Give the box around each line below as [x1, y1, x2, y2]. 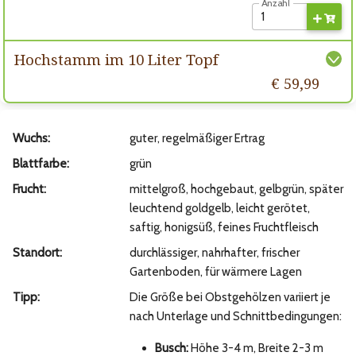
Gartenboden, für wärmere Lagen [129, 265, 302, 280]
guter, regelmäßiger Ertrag [129, 131, 265, 146]
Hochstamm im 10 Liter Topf [14, 49, 219, 70]
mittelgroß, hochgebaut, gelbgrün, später [129, 182, 343, 197]
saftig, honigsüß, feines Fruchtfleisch [129, 220, 319, 235]
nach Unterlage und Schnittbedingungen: [129, 309, 342, 324]
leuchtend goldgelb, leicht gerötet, [129, 201, 310, 216]
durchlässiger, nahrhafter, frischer [129, 246, 300, 261]
